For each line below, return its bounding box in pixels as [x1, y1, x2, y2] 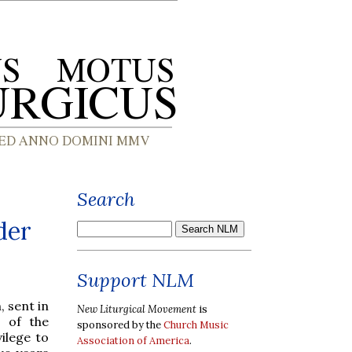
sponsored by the [77, 317, 163, 332]
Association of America [77, 333, 189, 347]
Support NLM [77, 268, 194, 292]
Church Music [163, 317, 229, 332]
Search [77, 187, 135, 211]
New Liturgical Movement [77, 302, 196, 316]
